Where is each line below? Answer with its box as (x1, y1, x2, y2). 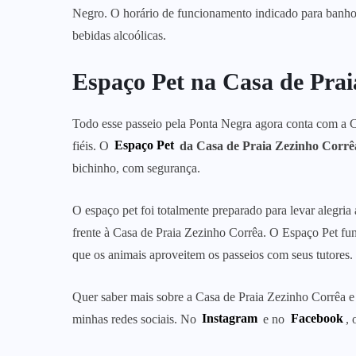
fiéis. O (72, 138, 112, 153)
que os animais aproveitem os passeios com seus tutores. (72, 247, 353, 261)
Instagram (202, 311, 258, 326)
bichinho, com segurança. (72, 161, 200, 175)
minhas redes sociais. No (72, 311, 199, 326)
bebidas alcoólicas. (72, 28, 166, 42)
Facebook (290, 311, 343, 326)
